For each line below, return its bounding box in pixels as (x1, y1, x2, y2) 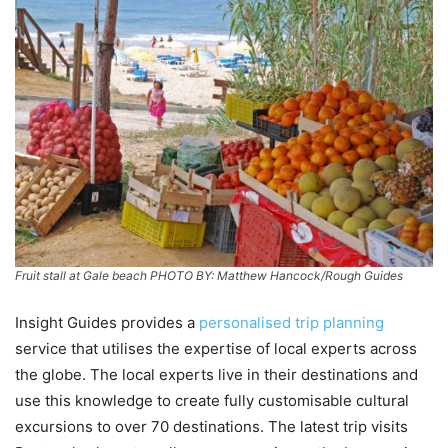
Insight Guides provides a (15, 312, 199, 332)
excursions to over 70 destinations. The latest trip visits (15, 416, 408, 436)
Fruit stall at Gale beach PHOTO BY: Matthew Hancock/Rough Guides (15, 267, 403, 283)
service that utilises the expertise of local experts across (15, 338, 417, 358)
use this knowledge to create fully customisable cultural (15, 390, 409, 410)
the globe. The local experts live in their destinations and (15, 364, 418, 384)
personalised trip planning (199, 312, 384, 332)
